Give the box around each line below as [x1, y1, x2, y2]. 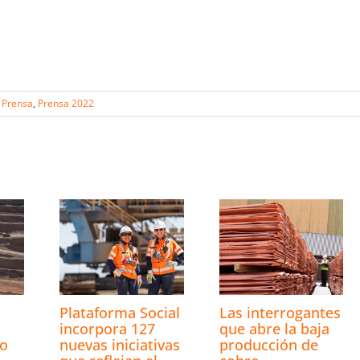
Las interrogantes [219, 302, 341, 322]
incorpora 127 [59, 318, 156, 338]
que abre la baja [219, 318, 329, 338]
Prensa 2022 [38, 96, 94, 111]
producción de [219, 334, 318, 354]
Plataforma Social [59, 302, 181, 322]
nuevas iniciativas [59, 334, 181, 354]
